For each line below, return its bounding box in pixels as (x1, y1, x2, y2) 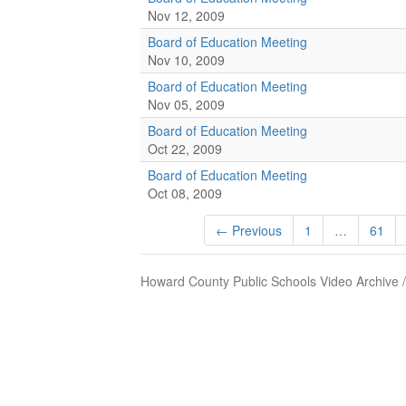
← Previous (216, 221, 282, 239)
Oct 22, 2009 (148, 140, 222, 158)
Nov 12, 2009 (148, 6, 225, 24)
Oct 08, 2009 (148, 184, 222, 202)
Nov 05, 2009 (148, 95, 225, 113)
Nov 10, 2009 (148, 51, 225, 69)
